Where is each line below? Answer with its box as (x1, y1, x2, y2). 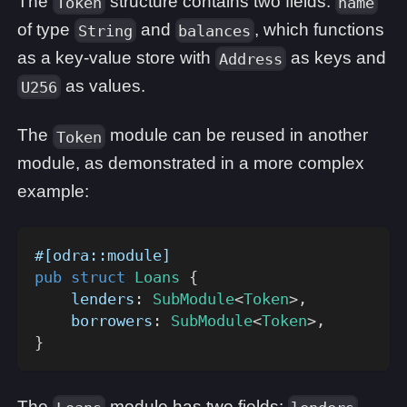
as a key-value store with (17, 47, 215, 67)
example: (17, 182, 89, 202)
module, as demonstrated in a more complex (17, 154, 364, 174)
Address (218, 49, 283, 68)
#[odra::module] (35, 246, 171, 265)
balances (178, 21, 252, 40)
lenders (35, 290, 134, 309)
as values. (60, 75, 145, 95)
